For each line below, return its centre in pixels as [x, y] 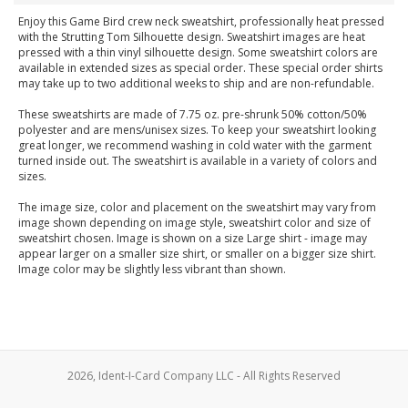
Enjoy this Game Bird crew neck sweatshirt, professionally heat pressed [201, 22]
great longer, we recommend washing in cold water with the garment [195, 146]
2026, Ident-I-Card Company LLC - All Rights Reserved [204, 375]
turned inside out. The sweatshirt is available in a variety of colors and [198, 161]
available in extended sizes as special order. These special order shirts [200, 68]
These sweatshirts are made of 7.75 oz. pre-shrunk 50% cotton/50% [193, 115]
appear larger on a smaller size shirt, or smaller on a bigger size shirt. [197, 254]
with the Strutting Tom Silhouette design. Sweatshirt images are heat [192, 37]
